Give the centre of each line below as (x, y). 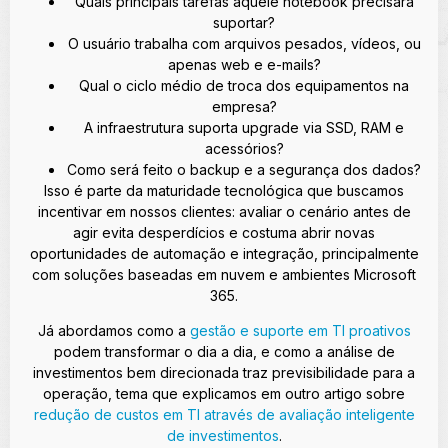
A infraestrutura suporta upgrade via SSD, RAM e (244, 127)
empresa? (244, 106)
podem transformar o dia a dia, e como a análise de (224, 352)
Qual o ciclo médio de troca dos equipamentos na (244, 85)
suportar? (244, 22)
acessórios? (244, 148)
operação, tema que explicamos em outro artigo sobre (224, 394)
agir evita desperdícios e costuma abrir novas (224, 232)
